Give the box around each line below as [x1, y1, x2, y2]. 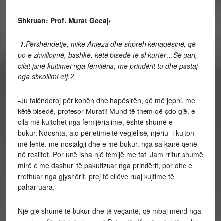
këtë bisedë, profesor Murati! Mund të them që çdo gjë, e [17, 106, 195, 116]
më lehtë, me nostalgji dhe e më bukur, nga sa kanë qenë [17, 139, 197, 148]
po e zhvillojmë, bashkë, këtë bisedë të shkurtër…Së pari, [17, 50, 197, 60]
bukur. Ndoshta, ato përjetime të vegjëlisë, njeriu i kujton [17, 128, 194, 138]
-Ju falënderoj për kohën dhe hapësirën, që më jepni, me [17, 95, 195, 105]
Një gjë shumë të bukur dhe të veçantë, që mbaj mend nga [17, 206, 201, 216]
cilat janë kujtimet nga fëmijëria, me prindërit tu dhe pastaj [17, 61, 198, 71]
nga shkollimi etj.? [17, 72, 74, 81]
